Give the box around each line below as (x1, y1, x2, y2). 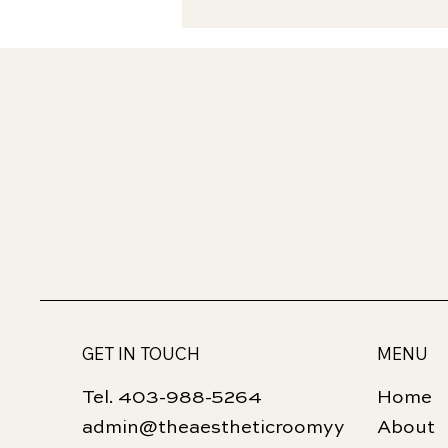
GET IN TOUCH (82, 342, 201, 364)
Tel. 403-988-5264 (82, 387, 263, 407)
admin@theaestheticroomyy (82, 417, 346, 437)
